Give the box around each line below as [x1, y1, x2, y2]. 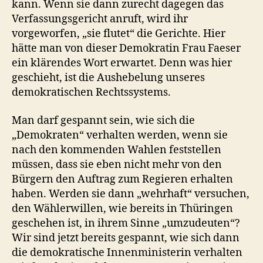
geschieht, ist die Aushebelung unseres [12, 71, 205, 85]
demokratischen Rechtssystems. [12, 86, 171, 99]
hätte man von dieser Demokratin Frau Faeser [12, 42, 241, 55]
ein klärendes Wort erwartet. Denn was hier [12, 56, 232, 70]
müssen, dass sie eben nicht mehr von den [12, 157, 222, 171]
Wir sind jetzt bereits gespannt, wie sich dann [12, 231, 240, 245]
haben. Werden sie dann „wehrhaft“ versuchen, [12, 187, 249, 201]
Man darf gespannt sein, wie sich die [12, 113, 195, 127]
